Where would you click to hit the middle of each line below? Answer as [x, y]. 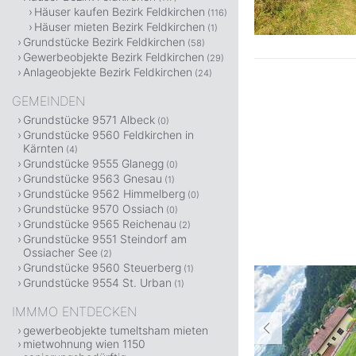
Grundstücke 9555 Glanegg [93, 163]
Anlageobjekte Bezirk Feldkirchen [108, 72]
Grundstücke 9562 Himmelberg [104, 193]
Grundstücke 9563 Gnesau [93, 178]
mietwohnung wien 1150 [84, 344]
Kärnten [43, 148]
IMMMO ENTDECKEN [74, 311]
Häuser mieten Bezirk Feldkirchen [120, 27]
